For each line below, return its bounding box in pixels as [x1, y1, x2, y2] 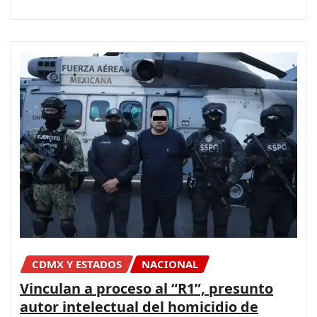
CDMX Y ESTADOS [32, 256, 122, 271]
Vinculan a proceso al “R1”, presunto [20, 279, 273, 299]
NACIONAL [142, 256, 198, 271]
